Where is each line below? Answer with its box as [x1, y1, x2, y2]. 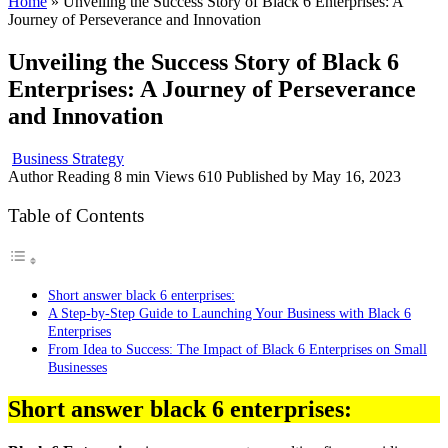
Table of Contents [8, 205, 144, 226]
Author [8, 167, 53, 185]
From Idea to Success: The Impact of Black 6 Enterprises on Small [48, 341, 427, 358]
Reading [57, 167, 110, 185]
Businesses [48, 359, 107, 376]
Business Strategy [12, 149, 124, 167]
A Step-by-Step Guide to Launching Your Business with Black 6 [48, 305, 411, 322]
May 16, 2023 [312, 167, 401, 185]
